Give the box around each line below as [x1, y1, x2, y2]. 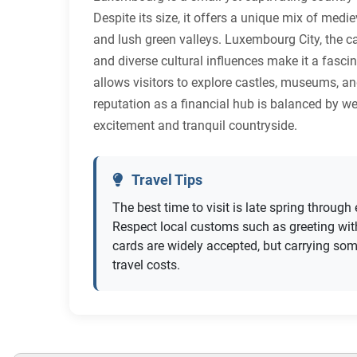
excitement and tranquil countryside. [93, 118, 297, 134]
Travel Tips [129, 172, 202, 189]
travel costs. [112, 257, 180, 273]
